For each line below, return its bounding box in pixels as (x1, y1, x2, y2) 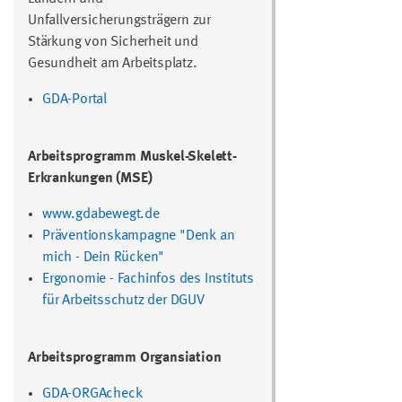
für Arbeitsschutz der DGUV (42, 293, 205, 308)
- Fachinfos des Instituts (109, 271, 255, 286)
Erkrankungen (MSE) (28, 170, 153, 186)
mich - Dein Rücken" (42, 249, 165, 265)
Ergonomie (42, 271, 107, 286)
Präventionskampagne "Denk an (42, 228, 235, 243)
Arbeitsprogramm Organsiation (28, 350, 222, 365)
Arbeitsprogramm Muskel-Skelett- (28, 149, 237, 164)
